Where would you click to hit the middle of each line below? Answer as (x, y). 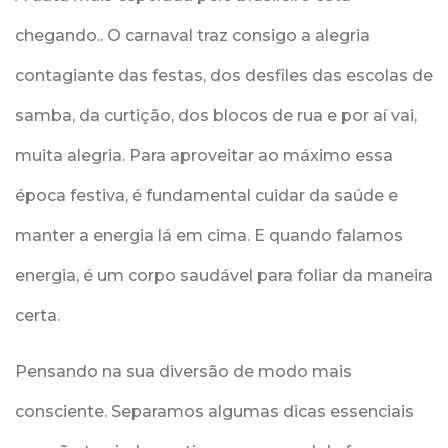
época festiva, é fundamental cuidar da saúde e (206, 195)
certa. (37, 315)
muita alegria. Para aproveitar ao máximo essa (204, 155)
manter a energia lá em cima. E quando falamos (209, 235)
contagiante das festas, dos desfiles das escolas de (224, 75)
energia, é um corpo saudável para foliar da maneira (224, 275)
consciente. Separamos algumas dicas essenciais (214, 411)
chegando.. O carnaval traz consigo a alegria (192, 35)
